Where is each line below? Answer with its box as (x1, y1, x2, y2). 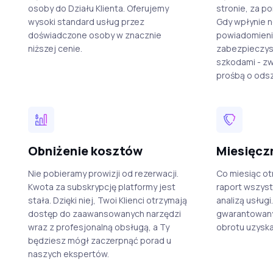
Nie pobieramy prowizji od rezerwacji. (27, 167, 179, 179)
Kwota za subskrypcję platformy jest (27, 180, 175, 193)
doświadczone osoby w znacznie (27, 29, 161, 41)
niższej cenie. (27, 42, 82, 54)
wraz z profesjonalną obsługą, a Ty (27, 221, 169, 233)
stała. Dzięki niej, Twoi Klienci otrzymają (27, 194, 187, 206)
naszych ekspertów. (27, 247, 109, 260)
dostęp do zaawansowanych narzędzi (27, 207, 181, 219)
